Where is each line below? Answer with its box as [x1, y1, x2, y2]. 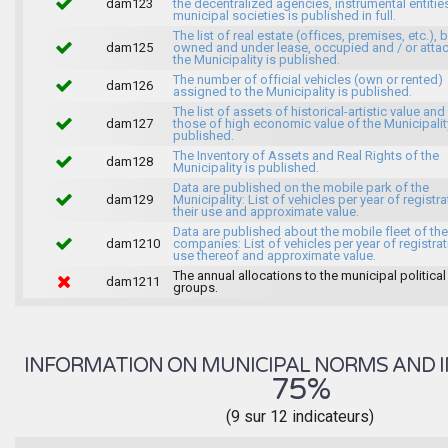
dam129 [105, 191, 153, 207]
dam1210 [105, 235, 160, 251]
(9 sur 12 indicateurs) [226, 406, 374, 426]
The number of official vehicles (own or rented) [172, 71, 443, 87]
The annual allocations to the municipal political [172, 267, 446, 283]
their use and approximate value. [172, 203, 359, 219]
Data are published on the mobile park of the [172, 179, 429, 195]
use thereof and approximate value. [172, 247, 376, 263]
